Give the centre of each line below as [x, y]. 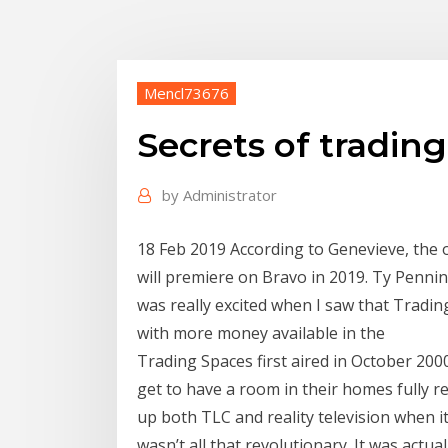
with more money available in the [263, 332]
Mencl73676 [186, 92]
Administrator [230, 195]
